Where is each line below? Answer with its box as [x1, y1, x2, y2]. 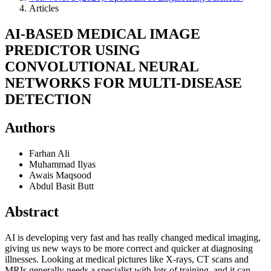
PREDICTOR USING [5, 42, 140, 58]
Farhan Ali [29, 148, 70, 158]
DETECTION [5, 91, 91, 107]
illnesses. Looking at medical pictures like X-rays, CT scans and [5, 253, 249, 264]
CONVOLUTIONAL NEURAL [5, 58, 198, 74]
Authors [5, 119, 55, 135]
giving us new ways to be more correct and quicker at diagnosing [5, 243, 253, 253]
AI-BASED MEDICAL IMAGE [5, 25, 200, 42]
